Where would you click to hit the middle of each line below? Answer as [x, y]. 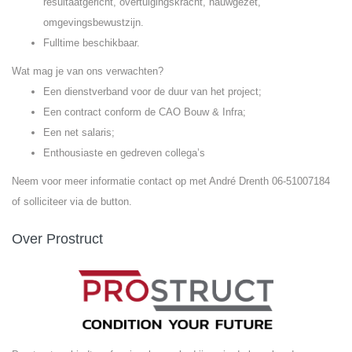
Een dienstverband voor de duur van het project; [152, 92]
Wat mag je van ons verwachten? [88, 71]
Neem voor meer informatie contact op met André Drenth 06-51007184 [171, 181]
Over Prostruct [57, 239]
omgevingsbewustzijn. [93, 22]
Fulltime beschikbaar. [92, 43]
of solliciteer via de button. [72, 202]
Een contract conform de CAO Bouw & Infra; [145, 112]
